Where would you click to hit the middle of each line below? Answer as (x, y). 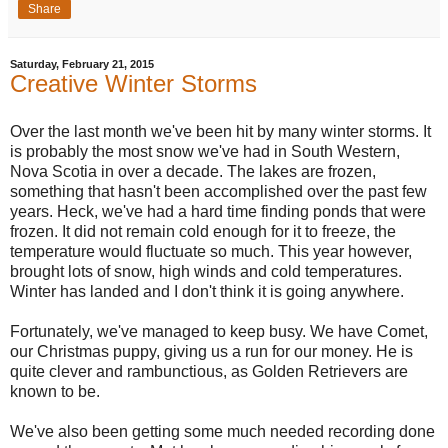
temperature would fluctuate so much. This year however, (211, 251)
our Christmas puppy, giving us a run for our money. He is (211, 351)
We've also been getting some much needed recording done (222, 431)
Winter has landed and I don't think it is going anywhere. (207, 291)
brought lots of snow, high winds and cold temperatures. (206, 271)
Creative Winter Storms (133, 83)
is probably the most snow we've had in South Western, (205, 151)
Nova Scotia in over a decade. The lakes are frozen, (193, 171)
